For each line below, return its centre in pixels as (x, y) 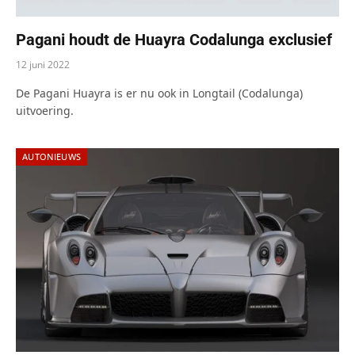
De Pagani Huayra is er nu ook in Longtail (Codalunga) (159, 93)
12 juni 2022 (43, 64)
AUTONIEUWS (52, 156)
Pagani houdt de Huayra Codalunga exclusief (174, 39)
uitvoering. (45, 110)
